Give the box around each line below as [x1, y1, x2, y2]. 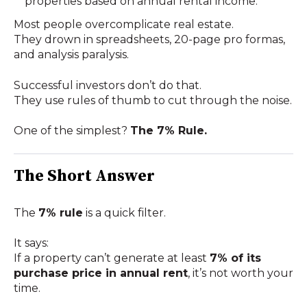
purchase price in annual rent [14, 267, 188, 280]
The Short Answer [14, 166, 155, 187]
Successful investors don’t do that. [14, 78, 201, 92]
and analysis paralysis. [14, 48, 129, 62]
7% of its [210, 251, 261, 265]
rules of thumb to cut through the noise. [67, 93, 292, 107]
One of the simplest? [14, 123, 130, 137]
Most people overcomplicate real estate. [14, 18, 234, 32]
